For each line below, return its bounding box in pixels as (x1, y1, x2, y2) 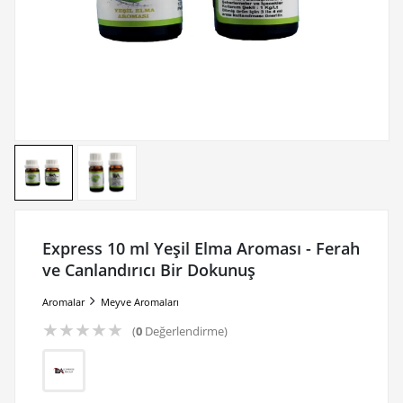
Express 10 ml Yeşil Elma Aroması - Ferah (41, 237, 360, 259)
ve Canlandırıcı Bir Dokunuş (41, 259, 255, 281)
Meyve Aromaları (100, 295, 179, 309)
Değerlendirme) (141, 323, 228, 339)
